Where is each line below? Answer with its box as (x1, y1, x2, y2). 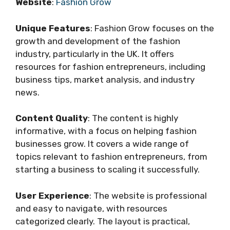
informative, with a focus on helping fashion (15, 126, 197, 137)
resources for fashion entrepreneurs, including (15, 61, 205, 72)
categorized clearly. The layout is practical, (15, 216, 190, 226)
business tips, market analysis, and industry (15, 74, 195, 85)
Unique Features (15, 23, 90, 33)
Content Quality (15, 113, 88, 124)
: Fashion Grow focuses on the (90, 23, 214, 33)
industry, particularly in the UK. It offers (15, 48, 174, 59)
